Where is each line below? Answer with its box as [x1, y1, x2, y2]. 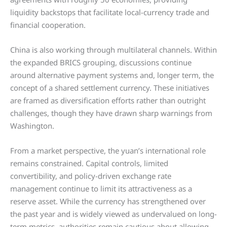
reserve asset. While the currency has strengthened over [10, 196, 206, 206]
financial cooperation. [10, 20, 86, 30]
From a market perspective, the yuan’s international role [10, 145, 206, 156]
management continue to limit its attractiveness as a [10, 183, 192, 194]
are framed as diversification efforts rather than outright [10, 95, 206, 105]
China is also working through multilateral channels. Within [10, 45, 217, 55]
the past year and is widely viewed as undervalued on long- [10, 209, 217, 219]
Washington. [10, 121, 54, 131]
